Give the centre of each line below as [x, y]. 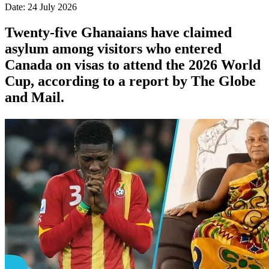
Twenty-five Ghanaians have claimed [118, 32]
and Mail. [35, 97]
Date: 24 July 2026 [41, 7]
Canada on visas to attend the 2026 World [133, 65]
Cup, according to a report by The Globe [130, 81]
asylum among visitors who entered [113, 48]
